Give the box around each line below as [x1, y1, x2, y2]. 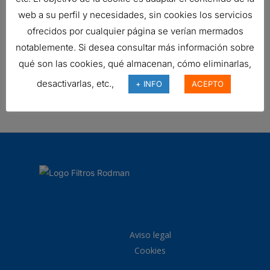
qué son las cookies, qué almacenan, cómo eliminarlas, [19, 57, 251, 69]
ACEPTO [191, 78, 224, 89]
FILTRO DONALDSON [90, 57, 180, 67]
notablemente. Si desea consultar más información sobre [16, 42, 254, 53]
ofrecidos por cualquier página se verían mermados [27, 25, 243, 37]
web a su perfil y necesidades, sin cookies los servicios [17, 9, 253, 21]
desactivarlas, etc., [36, 77, 116, 89]
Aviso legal [129, 229, 171, 240]
